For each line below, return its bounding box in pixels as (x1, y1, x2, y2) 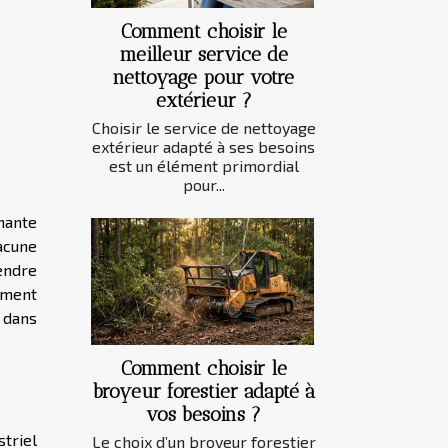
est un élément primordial (108, 156, 299, 176)
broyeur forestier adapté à (92, 380, 315, 404)
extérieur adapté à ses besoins (92, 137, 315, 157)
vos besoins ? (146, 403, 261, 427)
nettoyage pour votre (113, 66, 294, 90)
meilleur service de (119, 43, 288, 67)
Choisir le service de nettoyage (91, 118, 316, 138)
